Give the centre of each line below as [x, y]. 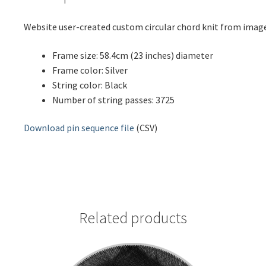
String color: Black [89, 85]
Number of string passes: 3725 [113, 99]
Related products [133, 218]
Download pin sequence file [79, 128]
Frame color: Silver [90, 70]
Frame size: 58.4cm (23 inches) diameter [132, 55]
